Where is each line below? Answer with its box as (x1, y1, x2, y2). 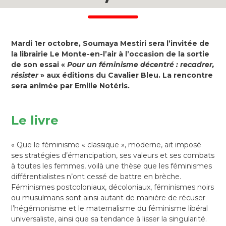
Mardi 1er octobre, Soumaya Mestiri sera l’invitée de (11, 39, 210, 48)
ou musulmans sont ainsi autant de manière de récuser (11, 193, 206, 203)
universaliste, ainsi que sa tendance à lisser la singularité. (11, 214, 207, 224)
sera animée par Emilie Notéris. (11, 81, 130, 91)
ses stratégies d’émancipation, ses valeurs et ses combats (11, 151, 215, 160)
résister (11, 71, 39, 80)
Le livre (11, 113, 59, 128)
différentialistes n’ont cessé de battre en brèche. (11, 172, 182, 182)
